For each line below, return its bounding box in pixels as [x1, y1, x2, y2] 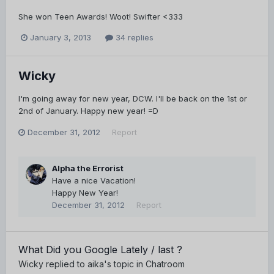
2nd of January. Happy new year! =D [18, 106, 158, 116]
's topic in [104, 259, 146, 270]
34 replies [113, 32, 154, 43]
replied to [43, 259, 87, 270]
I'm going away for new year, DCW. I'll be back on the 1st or [18, 94, 247, 104]
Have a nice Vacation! [52, 176, 136, 186]
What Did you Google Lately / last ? [18, 243, 182, 256]
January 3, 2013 [30, 32, 91, 43]
